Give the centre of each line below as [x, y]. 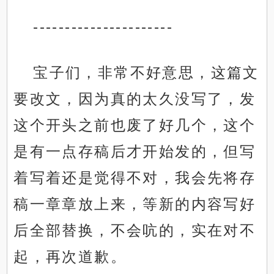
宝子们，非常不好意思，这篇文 [146, 73]
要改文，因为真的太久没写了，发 [135, 99]
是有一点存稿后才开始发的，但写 [135, 152]
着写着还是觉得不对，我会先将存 [135, 178]
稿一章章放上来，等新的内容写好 [135, 204]
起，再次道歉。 [70, 257]
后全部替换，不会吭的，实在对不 [135, 231]
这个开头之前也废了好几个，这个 [135, 125]
